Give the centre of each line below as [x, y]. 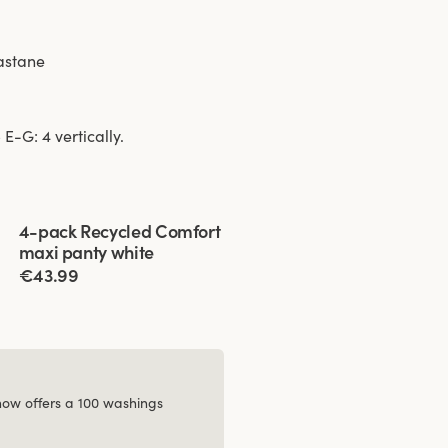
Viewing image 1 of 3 [91, 220]
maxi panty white [86, 253]
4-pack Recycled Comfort [119, 232]
